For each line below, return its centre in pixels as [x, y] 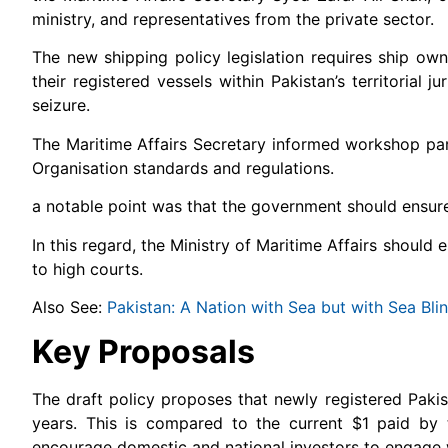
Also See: [69, 306]
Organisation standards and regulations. [183, 167]
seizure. [61, 105]
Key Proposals [143, 352]
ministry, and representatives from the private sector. [233, 19]
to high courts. [87, 268]
